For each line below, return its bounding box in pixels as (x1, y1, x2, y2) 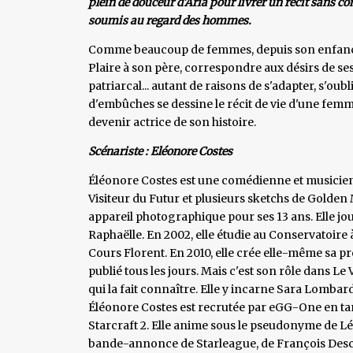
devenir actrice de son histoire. (88, 114, 256, 129)
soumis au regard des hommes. (88, 13, 251, 28)
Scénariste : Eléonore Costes (88, 143, 232, 158)
